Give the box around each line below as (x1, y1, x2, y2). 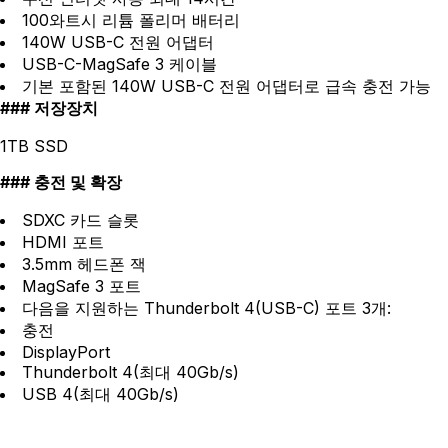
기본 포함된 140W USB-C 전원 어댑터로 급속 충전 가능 (22, 75, 431, 96)
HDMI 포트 (22, 231, 104, 252)
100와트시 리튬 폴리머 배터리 (22, 9, 240, 30)
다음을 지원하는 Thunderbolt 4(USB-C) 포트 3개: (22, 297, 391, 318)
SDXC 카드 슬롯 (22, 209, 139, 230)
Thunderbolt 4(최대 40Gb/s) (22, 361, 239, 382)
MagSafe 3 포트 (22, 275, 141, 296)
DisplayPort (22, 341, 110, 362)
